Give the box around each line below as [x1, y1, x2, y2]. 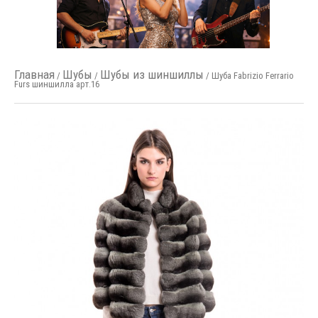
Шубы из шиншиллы [99, 67, 204, 82]
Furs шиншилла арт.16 [13, 79, 99, 89]
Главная [13, 67, 55, 82]
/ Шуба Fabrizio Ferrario [203, 70, 294, 81]
